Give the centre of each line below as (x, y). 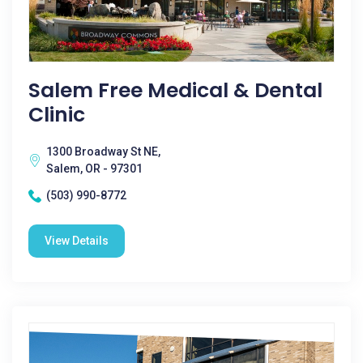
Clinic (57, 115)
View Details (77, 241)
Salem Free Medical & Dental (175, 90)
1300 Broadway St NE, (103, 152)
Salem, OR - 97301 (94, 169)
